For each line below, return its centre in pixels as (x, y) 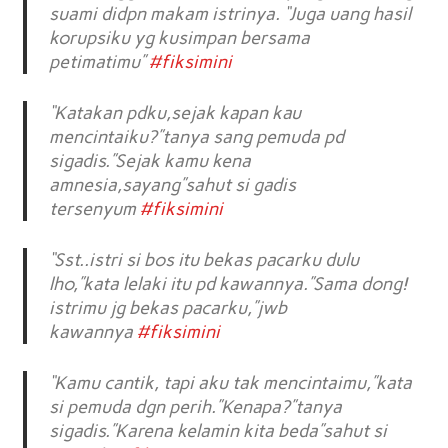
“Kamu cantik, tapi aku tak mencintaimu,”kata (231, 383)
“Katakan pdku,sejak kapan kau (175, 113)
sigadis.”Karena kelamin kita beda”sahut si (218, 431)
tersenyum (95, 209)
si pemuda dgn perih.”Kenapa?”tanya (196, 407)
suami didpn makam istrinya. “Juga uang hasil (230, 14)
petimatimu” (99, 62)
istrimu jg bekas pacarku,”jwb (168, 308)
